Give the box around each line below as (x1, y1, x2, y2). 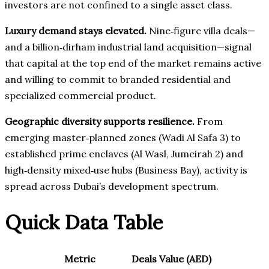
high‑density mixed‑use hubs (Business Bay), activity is (5, 164, 247, 177)
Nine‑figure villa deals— (147, 25, 255, 37)
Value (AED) (159, 253, 211, 265)
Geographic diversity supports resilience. (5, 115, 195, 128)
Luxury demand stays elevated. (5, 25, 147, 37)
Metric (64, 253, 95, 265)
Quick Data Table (5, 209, 163, 235)
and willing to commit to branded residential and (5, 73, 231, 86)
